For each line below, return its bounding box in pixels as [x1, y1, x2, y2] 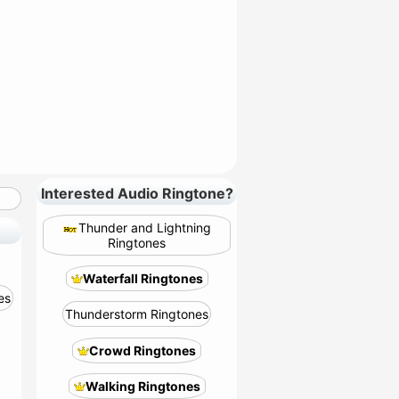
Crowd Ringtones [89, 343, 196, 358]
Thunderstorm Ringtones [65, 306, 208, 322]
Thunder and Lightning [78, 220, 211, 235]
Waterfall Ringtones [82, 271, 203, 286]
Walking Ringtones [85, 379, 200, 394]
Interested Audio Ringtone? [40, 184, 233, 202]
